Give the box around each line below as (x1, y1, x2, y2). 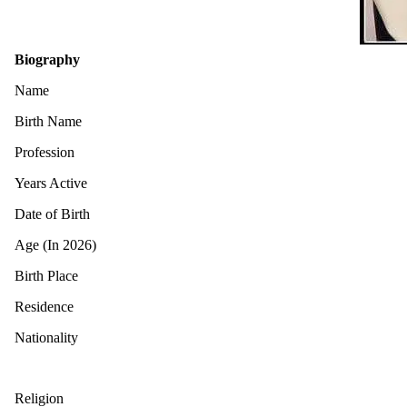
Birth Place (15, 267, 78, 283)
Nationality (15, 329, 78, 345)
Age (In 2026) (15, 236, 96, 253)
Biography (15, 51, 80, 67)
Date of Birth (15, 205, 90, 222)
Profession (15, 144, 74, 160)
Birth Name (15, 113, 82, 129)
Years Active (15, 174, 87, 191)
